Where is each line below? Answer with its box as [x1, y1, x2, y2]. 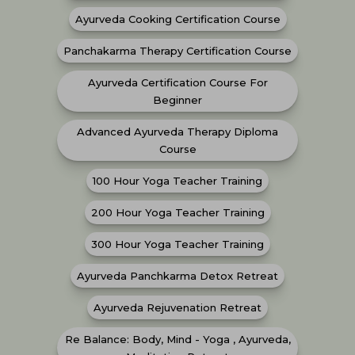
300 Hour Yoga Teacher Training [91, 237, 264, 250]
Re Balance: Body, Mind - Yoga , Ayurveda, [64, 332, 291, 345]
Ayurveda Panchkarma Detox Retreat [77, 269, 278, 282]
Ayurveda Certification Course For [87, 75, 268, 89]
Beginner [153, 93, 202, 106]
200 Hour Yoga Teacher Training [90, 205, 265, 219]
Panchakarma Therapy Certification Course [63, 44, 292, 57]
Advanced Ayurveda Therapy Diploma [77, 124, 278, 138]
